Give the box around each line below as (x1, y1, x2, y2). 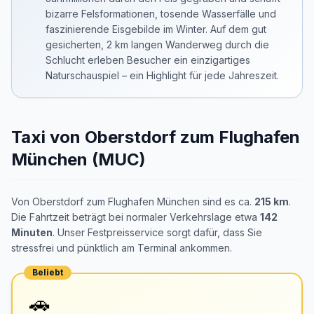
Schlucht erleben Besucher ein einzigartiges (46, 54, 250, 66)
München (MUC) (11, 149, 146, 170)
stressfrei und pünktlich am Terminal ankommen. (11, 242, 232, 254)
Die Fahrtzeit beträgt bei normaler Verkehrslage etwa (11, 211, 260, 223)
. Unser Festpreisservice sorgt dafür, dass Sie (53, 226, 262, 238)
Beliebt (32, 267, 63, 278)
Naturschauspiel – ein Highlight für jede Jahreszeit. (46, 69, 279, 81)
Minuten (11, 226, 53, 238)
